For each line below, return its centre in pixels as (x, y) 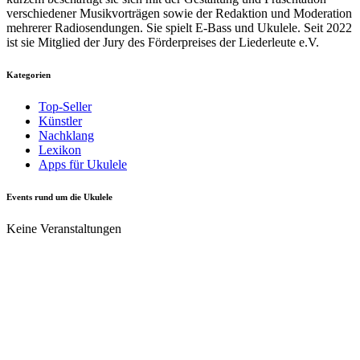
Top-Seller (65, 106)
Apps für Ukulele (83, 164)
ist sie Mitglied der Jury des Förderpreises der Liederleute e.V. (163, 42)
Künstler (60, 121)
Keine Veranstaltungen (64, 228)
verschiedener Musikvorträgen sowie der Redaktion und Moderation (179, 13)
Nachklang (66, 135)
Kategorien (29, 74)
